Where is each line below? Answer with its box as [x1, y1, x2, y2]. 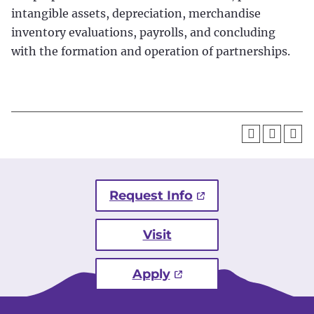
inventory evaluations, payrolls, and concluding [11, 25, 275, 39]
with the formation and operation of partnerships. [11, 44, 290, 58]
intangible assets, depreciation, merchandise [11, 6, 261, 20]
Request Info [109, 188, 193, 203]
